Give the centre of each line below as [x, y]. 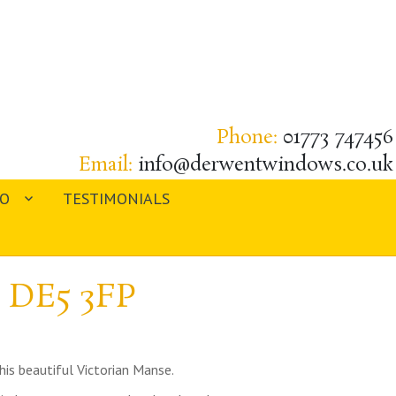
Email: [109, 166]
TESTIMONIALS [117, 199]
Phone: [250, 138]
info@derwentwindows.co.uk [266, 166]
